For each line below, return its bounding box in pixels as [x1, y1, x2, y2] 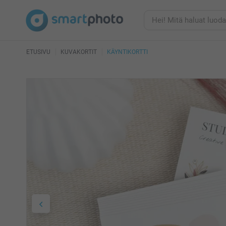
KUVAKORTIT [61, 48, 97, 55]
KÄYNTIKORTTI [107, 48, 148, 55]
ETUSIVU [26, 48, 50, 55]
